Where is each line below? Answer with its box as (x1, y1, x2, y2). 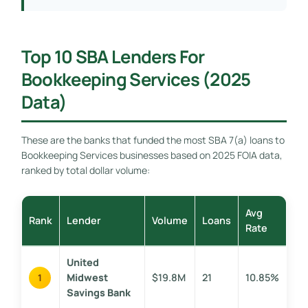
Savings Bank (66, 285, 131, 299)
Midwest (66, 270, 108, 284)
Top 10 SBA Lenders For (21, 44, 205, 69)
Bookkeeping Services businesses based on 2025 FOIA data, (21, 148, 283, 162)
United (66, 255, 99, 269)
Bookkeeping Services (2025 (21, 67, 251, 91)
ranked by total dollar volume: (21, 163, 150, 177)
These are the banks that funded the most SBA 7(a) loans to (21, 133, 285, 146)
